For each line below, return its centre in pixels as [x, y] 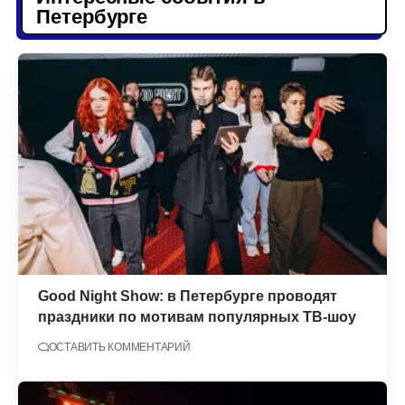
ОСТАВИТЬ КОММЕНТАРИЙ [119, 348]
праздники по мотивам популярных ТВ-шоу [197, 316]
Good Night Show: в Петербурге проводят [187, 296]
